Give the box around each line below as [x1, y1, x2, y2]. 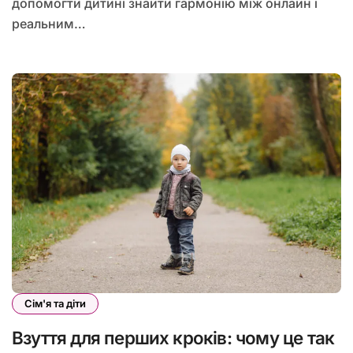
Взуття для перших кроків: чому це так [12, 327, 335, 349]
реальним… [12, 16, 86, 32]
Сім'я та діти [24, 297, 86, 310]
